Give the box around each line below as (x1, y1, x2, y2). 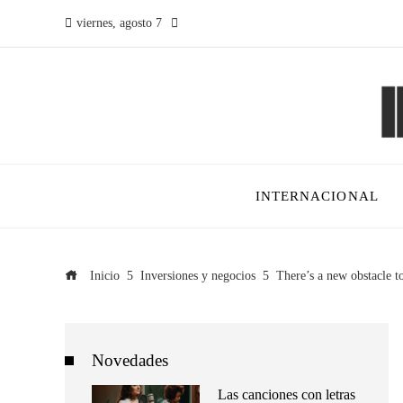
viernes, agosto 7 (76, 16, 162, 30)
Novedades (92, 351, 168, 370)
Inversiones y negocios (140, 268, 255, 282)
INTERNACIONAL (255, 188, 379, 203)
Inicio (86, 268, 120, 282)
